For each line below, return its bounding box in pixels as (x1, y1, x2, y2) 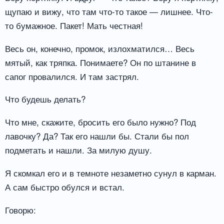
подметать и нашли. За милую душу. (5, 143, 152, 156)
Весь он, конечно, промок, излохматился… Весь (5, 41, 194, 54)
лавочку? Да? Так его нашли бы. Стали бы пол (5, 129, 189, 142)
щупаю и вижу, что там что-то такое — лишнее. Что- (5, 4, 213, 17)
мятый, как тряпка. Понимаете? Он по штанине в (5, 55, 196, 68)
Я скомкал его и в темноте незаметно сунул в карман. (5, 166, 216, 179)
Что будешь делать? (5, 92, 85, 105)
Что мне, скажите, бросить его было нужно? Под (5, 115, 196, 128)
